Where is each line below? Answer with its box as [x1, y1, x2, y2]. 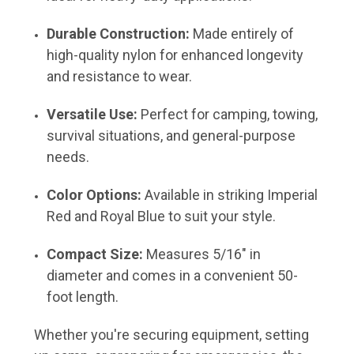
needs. [47, 148, 90, 165]
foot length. [47, 288, 119, 305]
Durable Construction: [47, 24, 190, 42]
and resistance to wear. [47, 67, 193, 85]
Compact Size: [47, 245, 144, 262]
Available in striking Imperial [145, 186, 318, 203]
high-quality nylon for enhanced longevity [47, 46, 304, 63]
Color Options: [47, 186, 142, 203]
